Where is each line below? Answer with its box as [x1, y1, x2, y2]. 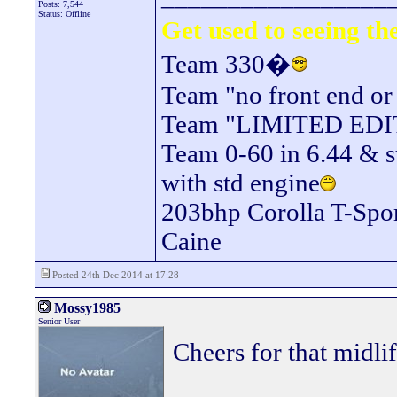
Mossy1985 [51, 300, 121, 315]
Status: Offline [38, 9, 90, 19]
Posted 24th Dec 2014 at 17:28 [50, 269, 179, 280]
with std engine [161, 168, 320, 197]
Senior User [38, 316, 80, 326]
